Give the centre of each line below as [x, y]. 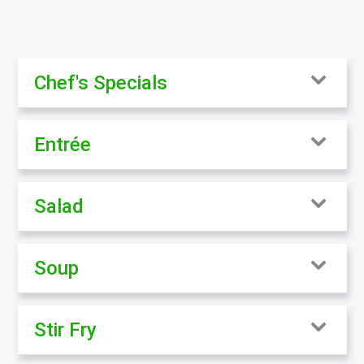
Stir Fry [65, 329]
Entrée [62, 144]
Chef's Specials [100, 82]
